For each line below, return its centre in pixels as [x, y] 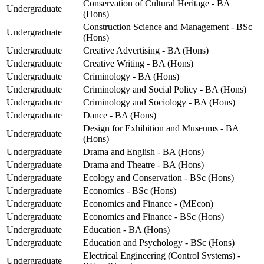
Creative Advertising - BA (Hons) [146, 51]
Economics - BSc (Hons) [130, 191]
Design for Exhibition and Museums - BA [161, 128]
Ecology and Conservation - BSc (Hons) [159, 178]
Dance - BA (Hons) [120, 115]
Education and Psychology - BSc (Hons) [159, 243]
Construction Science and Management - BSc [168, 27]
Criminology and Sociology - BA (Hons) [159, 103]
